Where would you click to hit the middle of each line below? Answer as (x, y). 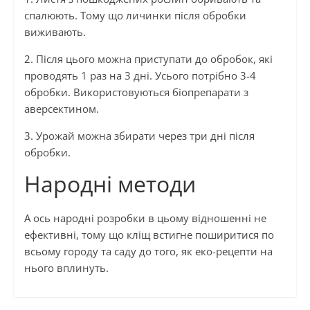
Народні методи (110, 184)
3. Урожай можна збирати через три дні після (139, 136)
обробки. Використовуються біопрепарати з (136, 92)
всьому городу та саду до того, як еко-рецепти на (148, 252)
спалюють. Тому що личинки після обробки (135, 16)
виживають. (55, 32)
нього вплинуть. (66, 268)
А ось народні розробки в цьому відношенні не (145, 218)
